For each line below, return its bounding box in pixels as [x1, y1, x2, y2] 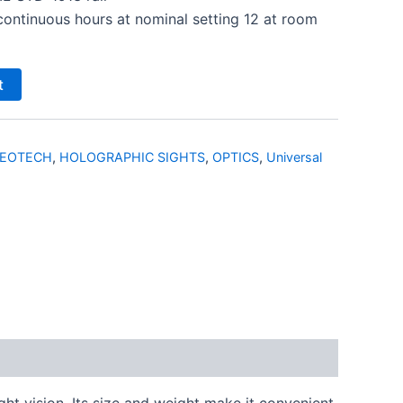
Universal [266, 148, 322, 165]
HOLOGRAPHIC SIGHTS [59, 148, 205, 165]
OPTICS [212, 148, 259, 165]
